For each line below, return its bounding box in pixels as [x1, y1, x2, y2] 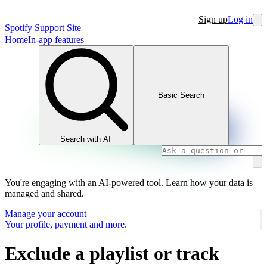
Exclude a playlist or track [5, 242, 219, 264]
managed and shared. [5, 188, 84, 198]
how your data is [188, 177, 253, 188]
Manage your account [5, 208, 86, 219]
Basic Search [157, 91, 204, 100]
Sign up [198, 14, 228, 24]
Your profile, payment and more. [5, 219, 127, 229]
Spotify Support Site [5, 23, 81, 33]
